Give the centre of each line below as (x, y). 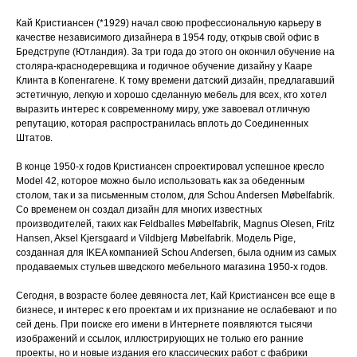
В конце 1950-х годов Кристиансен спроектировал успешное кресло (170, 167)
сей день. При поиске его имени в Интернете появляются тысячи (164, 325)
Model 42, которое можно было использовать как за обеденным (160, 181)
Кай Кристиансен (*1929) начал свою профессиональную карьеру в (169, 24)
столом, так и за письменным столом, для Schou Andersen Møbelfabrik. (175, 196)
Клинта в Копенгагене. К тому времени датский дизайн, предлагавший (175, 81)
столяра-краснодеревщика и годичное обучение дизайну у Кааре (164, 67)
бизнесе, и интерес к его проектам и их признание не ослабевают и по (177, 310)
